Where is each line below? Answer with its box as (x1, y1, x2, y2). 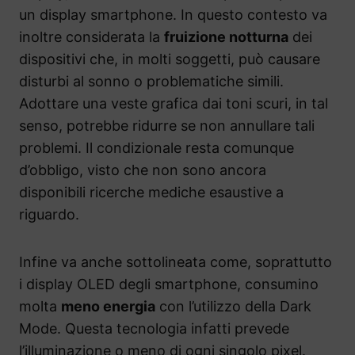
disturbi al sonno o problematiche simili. (19, 72, 284, 90)
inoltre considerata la (19, 28, 164, 45)
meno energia (61, 297, 155, 315)
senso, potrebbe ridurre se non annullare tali (19, 116, 315, 134)
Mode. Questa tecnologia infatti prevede (19, 319, 289, 337)
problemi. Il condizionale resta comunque (19, 139, 294, 156)
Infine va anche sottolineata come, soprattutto (19, 253, 332, 270)
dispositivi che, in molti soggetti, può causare (19, 50, 320, 67)
